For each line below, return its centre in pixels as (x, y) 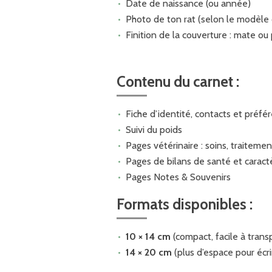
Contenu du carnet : (178, 81)
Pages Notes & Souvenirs (178, 177)
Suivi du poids (155, 129)
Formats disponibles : (185, 204)
